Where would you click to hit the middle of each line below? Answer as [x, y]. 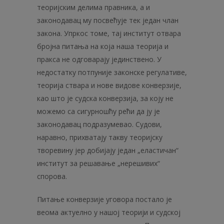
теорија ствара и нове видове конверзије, [109, 85]
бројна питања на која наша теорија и [103, 46]
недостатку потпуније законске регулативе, [112, 72]
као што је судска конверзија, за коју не [105, 98]
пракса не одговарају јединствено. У [99, 59]
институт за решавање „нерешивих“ [98, 163]
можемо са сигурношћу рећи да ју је [98, 111]
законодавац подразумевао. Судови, [99, 124]
